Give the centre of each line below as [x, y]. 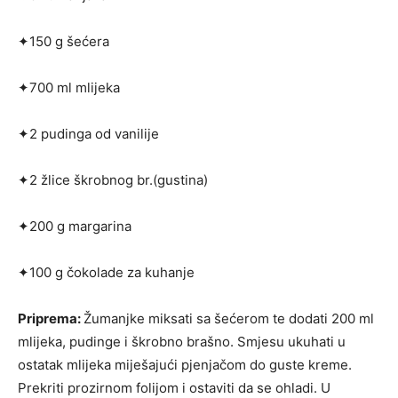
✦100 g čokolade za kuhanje [106, 272]
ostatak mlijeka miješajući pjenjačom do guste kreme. [185, 364]
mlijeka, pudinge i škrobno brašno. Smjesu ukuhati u [182, 341]
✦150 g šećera [64, 41]
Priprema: [51, 318]
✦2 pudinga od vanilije [88, 133]
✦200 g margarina [75, 226]
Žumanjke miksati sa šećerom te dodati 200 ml [229, 318]
